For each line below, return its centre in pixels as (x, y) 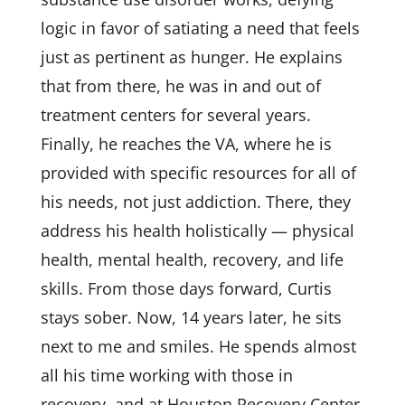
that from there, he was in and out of (180, 86)
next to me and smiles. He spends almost (198, 346)
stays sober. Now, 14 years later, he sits (191, 317)
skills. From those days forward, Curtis (186, 288)
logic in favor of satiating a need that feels (200, 28)
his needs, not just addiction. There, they (195, 202)
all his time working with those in (166, 375)
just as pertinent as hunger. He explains (191, 57)
